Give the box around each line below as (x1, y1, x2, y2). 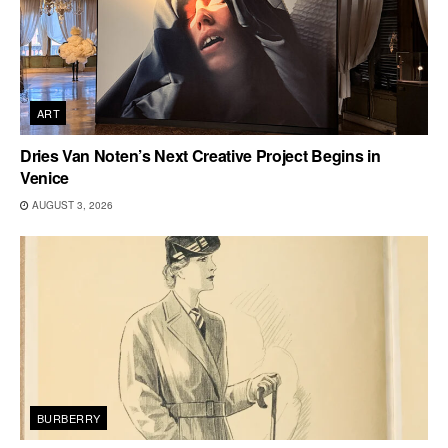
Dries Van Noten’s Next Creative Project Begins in (20, 144, 381, 168)
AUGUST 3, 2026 (29, 198, 113, 213)
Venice (20, 166, 70, 190)
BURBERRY (37, 410, 101, 427)
